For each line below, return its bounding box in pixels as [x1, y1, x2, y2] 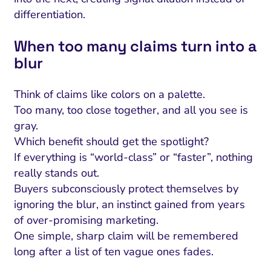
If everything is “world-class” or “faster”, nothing [13, 149, 253, 165]
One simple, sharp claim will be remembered [13, 228, 238, 243]
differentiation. [13, 7, 85, 22]
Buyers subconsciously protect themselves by [13, 181, 238, 196]
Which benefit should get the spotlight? [13, 134, 209, 149]
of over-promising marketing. [13, 212, 158, 227]
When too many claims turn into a [13, 36, 257, 56]
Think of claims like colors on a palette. [13, 87, 205, 102]
